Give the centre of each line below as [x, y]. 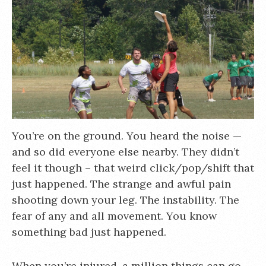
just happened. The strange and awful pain [121, 184]
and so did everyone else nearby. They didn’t [126, 152]
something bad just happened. [89, 232]
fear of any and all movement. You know [114, 216]
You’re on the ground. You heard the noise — [127, 136]
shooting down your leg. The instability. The [126, 200]
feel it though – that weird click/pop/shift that [133, 168]
